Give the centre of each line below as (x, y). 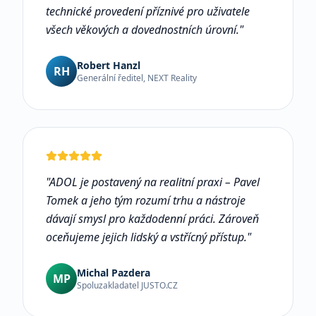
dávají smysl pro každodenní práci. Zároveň (152, 219)
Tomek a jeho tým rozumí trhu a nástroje (146, 200)
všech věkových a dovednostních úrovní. (142, 30)
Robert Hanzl (109, 65)
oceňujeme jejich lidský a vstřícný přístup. (146, 237)
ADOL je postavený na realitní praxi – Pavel (154, 182)
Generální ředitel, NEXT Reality (137, 78)
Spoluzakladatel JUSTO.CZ (127, 285)
